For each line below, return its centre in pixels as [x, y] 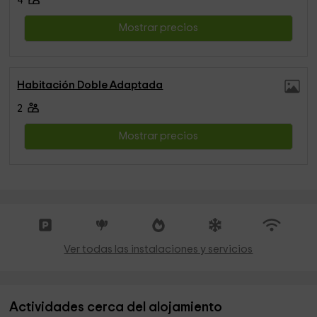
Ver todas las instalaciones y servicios [158, 249]
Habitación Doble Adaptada [90, 85]
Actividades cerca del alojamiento [116, 307]
